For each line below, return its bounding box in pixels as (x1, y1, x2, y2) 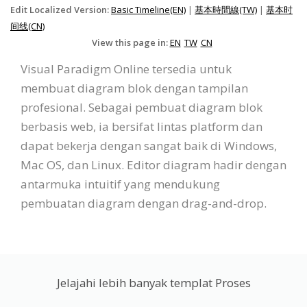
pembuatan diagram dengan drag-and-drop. (21, 195, 267, 211)
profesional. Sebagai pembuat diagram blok (21, 99, 262, 115)
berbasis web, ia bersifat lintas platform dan (21, 118, 262, 134)
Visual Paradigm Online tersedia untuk (21, 60, 232, 77)
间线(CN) (10, 19, 45, 32)
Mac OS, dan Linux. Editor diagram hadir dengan (21, 156, 286, 173)
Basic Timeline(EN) (111, 3, 186, 16)
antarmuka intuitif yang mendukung (21, 175, 220, 192)
